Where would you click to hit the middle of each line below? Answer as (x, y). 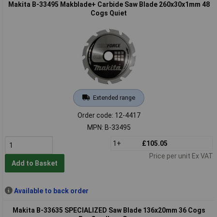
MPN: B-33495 (109, 127)
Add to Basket (34, 163)
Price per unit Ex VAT (181, 156)
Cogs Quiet (109, 13)
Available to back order (51, 191)
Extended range (114, 97)
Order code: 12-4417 (109, 115)
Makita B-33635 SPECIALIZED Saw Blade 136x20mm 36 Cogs (109, 210)
